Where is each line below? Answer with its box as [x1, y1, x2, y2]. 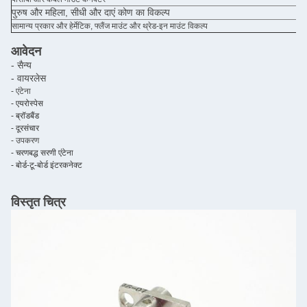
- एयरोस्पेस [11, 99, 43, 108]
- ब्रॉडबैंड [11, 111, 39, 121]
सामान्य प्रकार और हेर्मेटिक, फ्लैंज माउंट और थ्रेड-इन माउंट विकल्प [12, 21, 208, 31]
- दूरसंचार [11, 123, 39, 133]
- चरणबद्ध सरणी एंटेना [11, 148, 73, 158]
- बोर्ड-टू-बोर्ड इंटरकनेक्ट [11, 160, 82, 170]
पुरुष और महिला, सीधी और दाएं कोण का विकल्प [12, 7, 170, 18]
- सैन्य [11, 60, 32, 71]
